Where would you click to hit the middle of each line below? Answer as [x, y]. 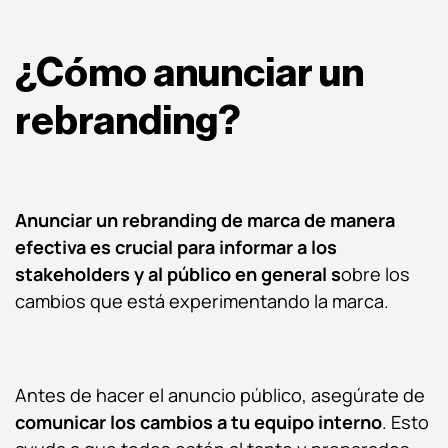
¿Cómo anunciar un [189, 72]
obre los [375, 273]
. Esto [405, 421]
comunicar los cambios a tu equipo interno [198, 421]
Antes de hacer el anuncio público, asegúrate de [220, 394]
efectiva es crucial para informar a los [176, 246]
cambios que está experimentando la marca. [204, 300]
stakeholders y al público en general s [178, 273]
